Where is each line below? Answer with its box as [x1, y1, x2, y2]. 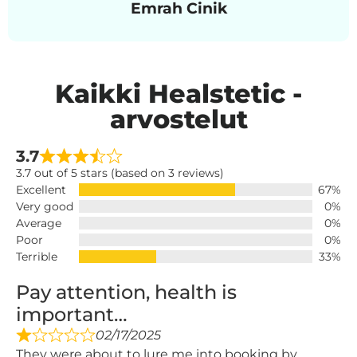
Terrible [16, 249, 57, 264]
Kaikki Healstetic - [55, 77, 302, 109]
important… [16, 302, 127, 326]
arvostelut [109, 103, 248, 135]
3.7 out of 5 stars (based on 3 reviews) [16, 165, 224, 180]
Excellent [16, 182, 66, 197]
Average [16, 215, 61, 230]
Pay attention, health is [16, 280, 237, 304]
